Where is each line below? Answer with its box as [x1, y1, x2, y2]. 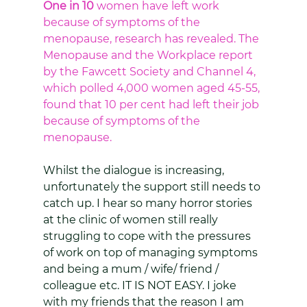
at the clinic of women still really [42, 213, 221, 226]
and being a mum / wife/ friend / [42, 262, 221, 275]
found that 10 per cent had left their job [42, 98, 262, 111]
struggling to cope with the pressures [42, 230, 254, 243]
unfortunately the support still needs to [42, 180, 263, 193]
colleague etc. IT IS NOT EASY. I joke [42, 279, 239, 292]
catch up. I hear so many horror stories [42, 197, 255, 210]
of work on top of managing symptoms [42, 246, 260, 259]
